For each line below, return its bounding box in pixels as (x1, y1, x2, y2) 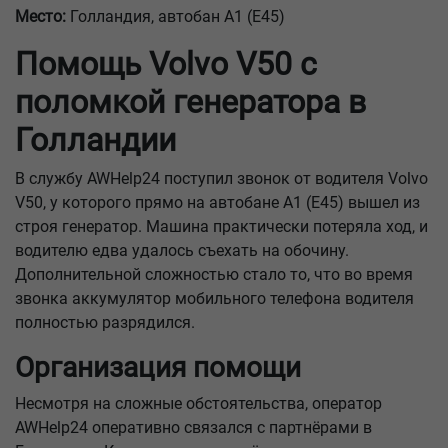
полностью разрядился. (15, 313, 195, 332)
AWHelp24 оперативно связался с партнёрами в (15, 418, 372, 437)
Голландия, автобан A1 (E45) (66, 7, 285, 26)
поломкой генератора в (15, 83, 366, 121)
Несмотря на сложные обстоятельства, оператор (15, 394, 382, 413)
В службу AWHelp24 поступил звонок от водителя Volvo (15, 169, 428, 188)
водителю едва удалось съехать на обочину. (15, 241, 349, 260)
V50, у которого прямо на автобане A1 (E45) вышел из (15, 193, 420, 212)
